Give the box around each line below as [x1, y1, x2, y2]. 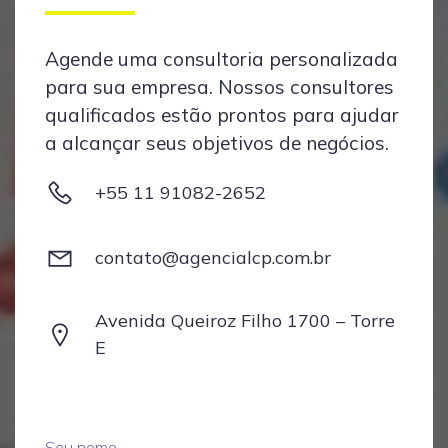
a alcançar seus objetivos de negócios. [45, 131, 389, 155]
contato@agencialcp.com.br [95, 245, 331, 269]
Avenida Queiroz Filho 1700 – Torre [95, 309, 395, 332]
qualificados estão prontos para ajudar [45, 103, 399, 127]
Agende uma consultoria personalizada [45, 47, 398, 71]
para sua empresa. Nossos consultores [45, 75, 394, 99]
